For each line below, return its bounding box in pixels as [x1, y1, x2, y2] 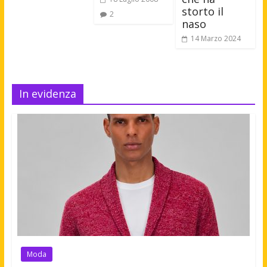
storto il [182, 4, 224, 19]
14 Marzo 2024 [191, 33, 241, 44]
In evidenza [18, 86, 76, 101]
